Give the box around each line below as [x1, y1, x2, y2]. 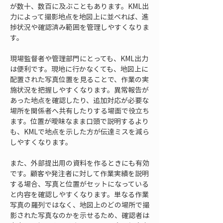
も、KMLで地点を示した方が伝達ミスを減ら [10, 126, 149, 136]
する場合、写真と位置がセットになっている [10, 179, 149, 189]
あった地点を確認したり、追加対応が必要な [10, 95, 149, 105]
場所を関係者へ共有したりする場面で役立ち [10, 106, 149, 115]
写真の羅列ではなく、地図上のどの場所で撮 [10, 200, 149, 210]
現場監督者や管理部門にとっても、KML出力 [10, 53, 148, 63]
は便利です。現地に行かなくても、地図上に [10, 64, 148, 74]
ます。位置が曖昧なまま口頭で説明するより [10, 116, 149, 126]
